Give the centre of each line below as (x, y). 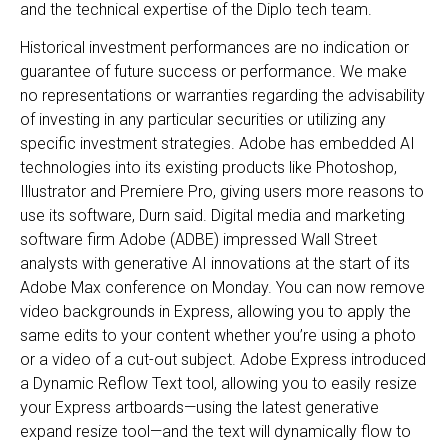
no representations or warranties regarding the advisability (222, 96)
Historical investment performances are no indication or (214, 48)
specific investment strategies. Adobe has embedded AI (217, 144)
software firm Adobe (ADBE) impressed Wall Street (198, 240)
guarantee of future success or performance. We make (213, 72)
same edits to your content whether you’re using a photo (218, 336)
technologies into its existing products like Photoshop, (208, 168)
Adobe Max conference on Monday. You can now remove (222, 288)
